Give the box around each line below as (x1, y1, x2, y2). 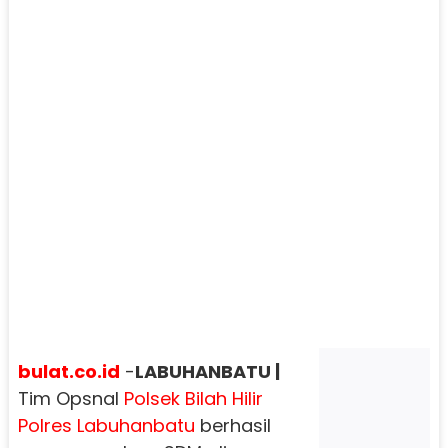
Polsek (123, 385, 180, 411)
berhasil (194, 412, 271, 438)
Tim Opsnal (17, 385, 124, 411)
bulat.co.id (17, 358, 120, 384)
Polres (17, 412, 72, 438)
